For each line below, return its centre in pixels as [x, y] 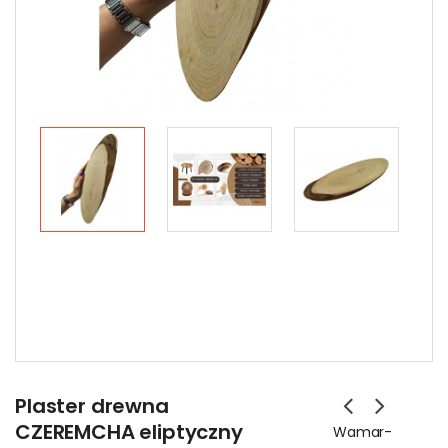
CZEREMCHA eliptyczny [129, 432]
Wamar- [363, 432]
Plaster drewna [92, 406]
